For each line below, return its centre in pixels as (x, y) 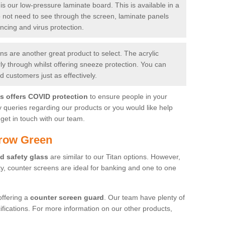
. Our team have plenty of (144, 197)
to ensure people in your (128, 96)
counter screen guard (67, 197)
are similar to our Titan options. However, (114, 156)
